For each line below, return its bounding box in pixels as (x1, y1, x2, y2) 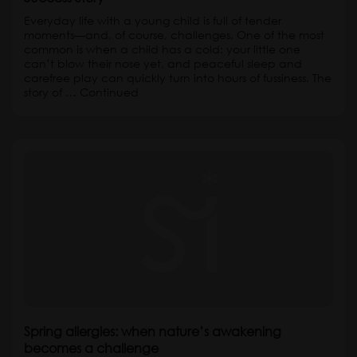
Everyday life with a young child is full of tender (24, 13, 281, 28)
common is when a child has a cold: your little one (24, 41, 300, 57)
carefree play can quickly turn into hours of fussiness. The (24, 70, 331, 85)
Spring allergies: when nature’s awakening (24, 323, 281, 339)
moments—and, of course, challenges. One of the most (24, 27, 324, 42)
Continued (80, 84, 139, 100)
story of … (24, 84, 80, 100)
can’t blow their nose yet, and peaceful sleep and (24, 56, 302, 71)
